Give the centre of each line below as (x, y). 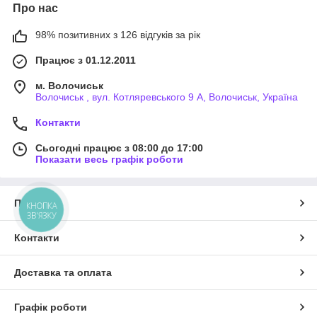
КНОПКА (42, 206)
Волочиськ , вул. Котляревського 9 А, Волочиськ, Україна (167, 97)
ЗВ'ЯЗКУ (41, 215)
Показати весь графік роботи (109, 160)
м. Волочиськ (69, 86)
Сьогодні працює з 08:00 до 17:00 (119, 148)
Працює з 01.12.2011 (86, 60)
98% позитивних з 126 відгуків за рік (118, 35)
